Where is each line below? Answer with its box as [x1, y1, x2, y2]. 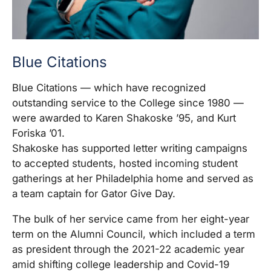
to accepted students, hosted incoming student [12, 157, 238, 170]
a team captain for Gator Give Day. [12, 188, 175, 200]
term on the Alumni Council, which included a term [12, 228, 255, 241]
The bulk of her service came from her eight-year [12, 213, 249, 226]
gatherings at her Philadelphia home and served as [12, 172, 253, 185]
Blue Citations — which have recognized [12, 82, 206, 94]
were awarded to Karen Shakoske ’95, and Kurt [12, 112, 236, 125]
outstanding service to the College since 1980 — [12, 97, 244, 109]
